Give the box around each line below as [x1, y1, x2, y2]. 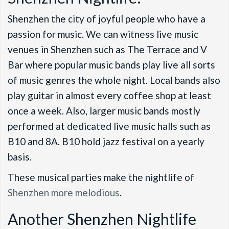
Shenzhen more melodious [8, 186, 120, 198]
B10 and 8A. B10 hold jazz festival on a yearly [8, 135, 204, 147]
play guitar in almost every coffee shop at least [8, 89, 211, 101]
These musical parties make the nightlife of [8, 171, 194, 183]
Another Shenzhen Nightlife [8, 209, 196, 228]
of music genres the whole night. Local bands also [8, 74, 220, 86]
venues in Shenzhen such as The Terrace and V [8, 43, 207, 55]
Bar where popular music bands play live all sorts [8, 58, 215, 71]
